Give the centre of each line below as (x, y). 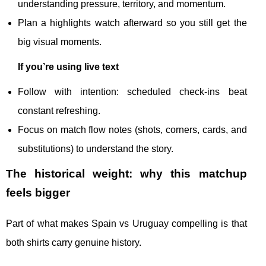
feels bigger (38, 193)
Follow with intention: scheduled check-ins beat (132, 92)
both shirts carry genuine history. (74, 243)
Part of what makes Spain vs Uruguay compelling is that (126, 224)
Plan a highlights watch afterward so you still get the (132, 23)
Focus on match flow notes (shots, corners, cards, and (132, 130)
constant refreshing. (59, 111)
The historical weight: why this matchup (126, 174)
